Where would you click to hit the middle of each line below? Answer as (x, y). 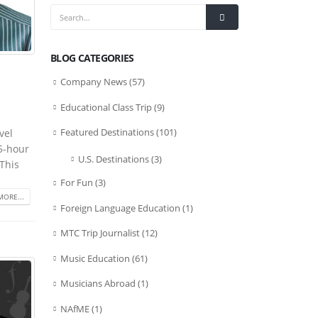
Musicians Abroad (98, 284)
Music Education (95, 258)
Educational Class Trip (106, 107)
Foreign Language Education (120, 208)
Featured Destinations (107, 132)
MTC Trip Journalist (100, 233)
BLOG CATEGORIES (92, 58)
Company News (94, 82)
